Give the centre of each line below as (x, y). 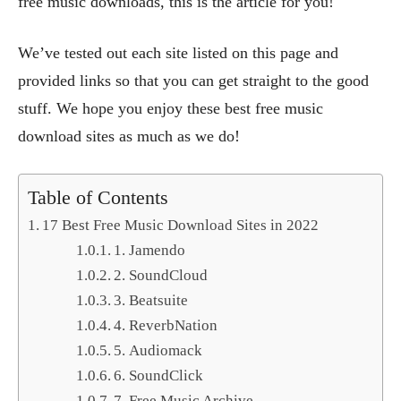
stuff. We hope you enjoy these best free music (171, 109)
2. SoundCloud (161, 276)
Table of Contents (98, 198)
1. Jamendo (150, 251)
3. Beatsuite (151, 301)
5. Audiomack (158, 351)
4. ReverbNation (166, 326)
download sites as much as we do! (129, 137)
